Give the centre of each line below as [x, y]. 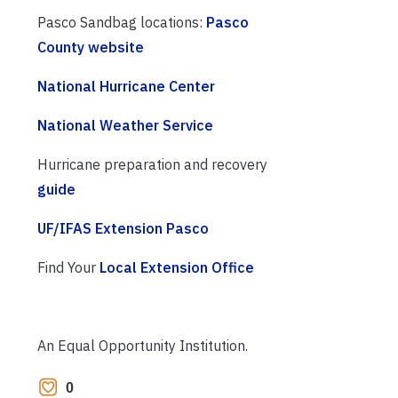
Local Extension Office [177, 268]
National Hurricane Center [126, 87]
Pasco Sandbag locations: [122, 23]
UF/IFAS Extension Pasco [123, 229]
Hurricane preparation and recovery [152, 165]
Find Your [68, 268]
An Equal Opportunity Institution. [143, 346]
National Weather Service [125, 126]
